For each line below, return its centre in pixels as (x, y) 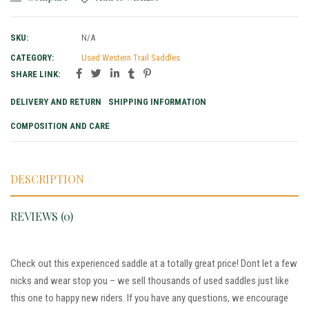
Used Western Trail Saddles (131, 57)
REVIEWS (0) (42, 216)
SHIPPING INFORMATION (157, 101)
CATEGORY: (32, 57)
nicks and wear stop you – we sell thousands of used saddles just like (150, 280)
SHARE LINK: (35, 74)
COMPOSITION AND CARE (60, 126)
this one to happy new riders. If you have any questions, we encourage (149, 298)
